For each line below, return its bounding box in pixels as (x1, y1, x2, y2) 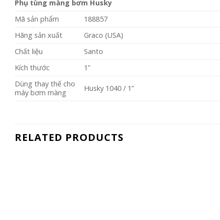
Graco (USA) (84, 30, 124, 40)
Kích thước (15, 63, 50, 73)
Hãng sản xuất (15, 30, 62, 40)
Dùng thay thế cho (15, 79, 75, 89)
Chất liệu (15, 47, 43, 56)
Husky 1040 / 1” (84, 83, 135, 93)
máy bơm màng (15, 88, 66, 98)
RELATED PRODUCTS (15, 131, 124, 144)
